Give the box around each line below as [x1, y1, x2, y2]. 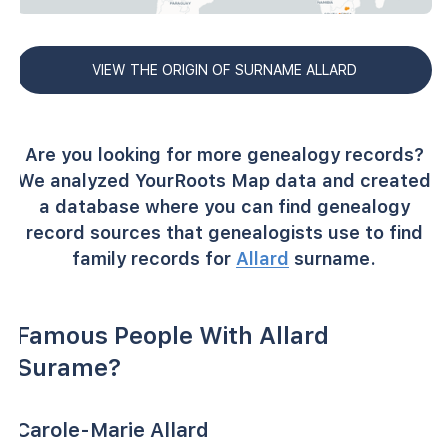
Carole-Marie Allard [16, 417, 209, 442]
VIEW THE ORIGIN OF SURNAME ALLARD [91, 61, 357, 78]
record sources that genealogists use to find [25, 221, 423, 243]
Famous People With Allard [16, 320, 329, 350]
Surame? [16, 352, 121, 382]
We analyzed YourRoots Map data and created [17, 169, 431, 191]
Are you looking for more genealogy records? [24, 143, 424, 165]
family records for [72, 247, 236, 269]
